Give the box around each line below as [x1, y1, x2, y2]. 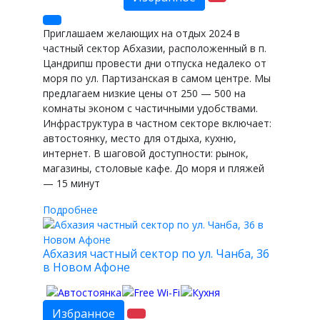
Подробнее [43, 203, 98, 217]
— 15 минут [43, 176, 100, 191]
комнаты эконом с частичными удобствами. [43, 101, 258, 116]
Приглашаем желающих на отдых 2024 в [43, 26, 240, 41]
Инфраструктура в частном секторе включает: [43, 116, 271, 131]
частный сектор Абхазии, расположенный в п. [43, 41, 266, 56]
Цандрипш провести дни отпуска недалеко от [43, 56, 266, 71]
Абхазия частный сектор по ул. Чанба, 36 [43, 246, 269, 262]
